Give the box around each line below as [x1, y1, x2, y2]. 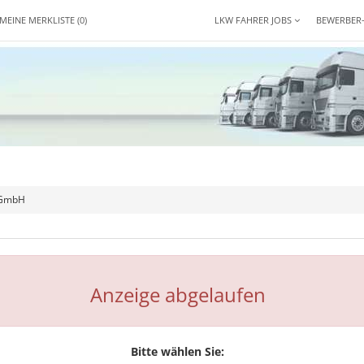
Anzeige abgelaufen [89, 281, 266, 308]
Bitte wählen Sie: [131, 344, 225, 359]
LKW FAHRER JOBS [214, 14, 294, 26]
